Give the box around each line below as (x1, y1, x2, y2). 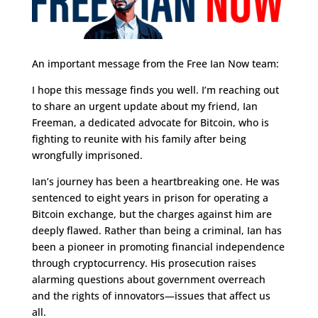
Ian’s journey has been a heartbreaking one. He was (31, 175, 280, 189)
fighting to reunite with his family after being (31, 132, 246, 146)
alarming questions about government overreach (31, 273, 265, 287)
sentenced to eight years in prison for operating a (31, 191, 268, 205)
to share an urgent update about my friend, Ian (31, 99, 258, 114)
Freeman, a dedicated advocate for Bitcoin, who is (31, 116, 269, 130)
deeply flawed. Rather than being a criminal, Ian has (31, 224, 282, 238)
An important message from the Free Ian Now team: (31, 57, 279, 71)
